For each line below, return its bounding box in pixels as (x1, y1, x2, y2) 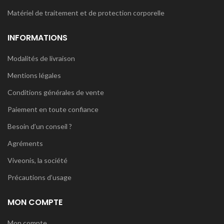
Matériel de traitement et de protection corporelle (7, 8, 164, 17)
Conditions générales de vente (7, 88, 104, 96)
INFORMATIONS (7, 32, 67, 43)
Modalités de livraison (7, 54, 75, 62)
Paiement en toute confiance (7, 105, 98, 113)
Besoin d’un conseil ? (7, 122, 72, 130)
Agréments (7, 139, 43, 147)
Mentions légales (7, 71, 61, 79)
